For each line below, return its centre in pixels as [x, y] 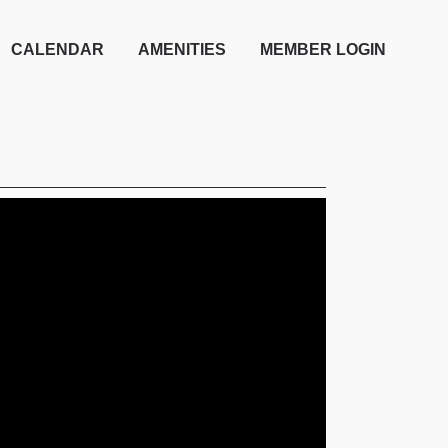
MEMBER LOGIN [323, 49]
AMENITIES [182, 49]
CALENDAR [57, 49]
